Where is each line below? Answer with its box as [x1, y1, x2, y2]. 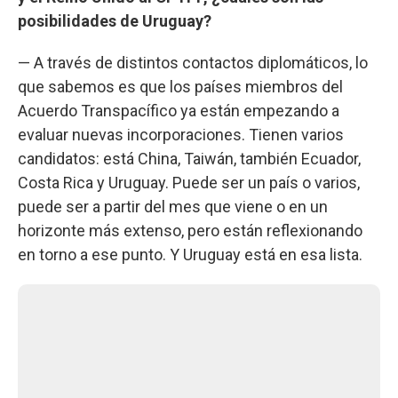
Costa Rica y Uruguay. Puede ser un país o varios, [18, 172, 360, 192]
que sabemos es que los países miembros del [18, 76, 343, 96]
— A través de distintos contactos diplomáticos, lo [18, 52, 368, 72]
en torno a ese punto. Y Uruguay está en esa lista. [18, 244, 362, 264]
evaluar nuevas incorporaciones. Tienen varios [18, 124, 344, 144]
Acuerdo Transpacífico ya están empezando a [18, 100, 339, 120]
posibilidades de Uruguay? [18, 11, 211, 30]
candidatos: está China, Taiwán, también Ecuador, [18, 148, 361, 168]
